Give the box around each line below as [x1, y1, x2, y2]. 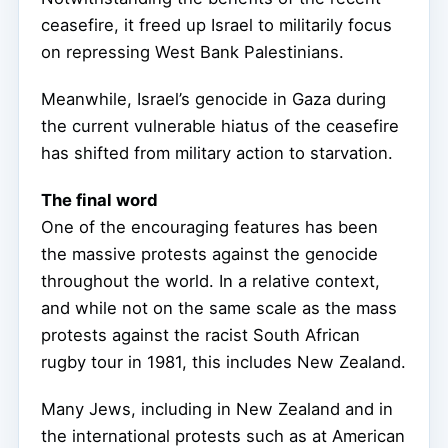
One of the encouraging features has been [41, 217, 378, 238]
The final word [41, 190, 158, 211]
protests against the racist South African [41, 325, 360, 346]
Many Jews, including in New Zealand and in [41, 399, 393, 420]
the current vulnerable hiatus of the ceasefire [41, 116, 399, 137]
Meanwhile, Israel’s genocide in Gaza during [41, 89, 386, 110]
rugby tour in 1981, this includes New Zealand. [41, 352, 406, 373]
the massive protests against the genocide [41, 244, 378, 265]
